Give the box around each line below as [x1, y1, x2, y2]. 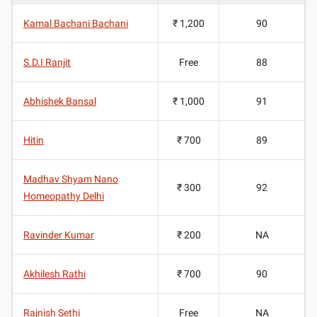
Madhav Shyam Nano [23, 173, 118, 185]
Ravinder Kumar [23, 229, 94, 241]
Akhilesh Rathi [23, 267, 86, 279]
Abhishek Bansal [23, 95, 96, 107]
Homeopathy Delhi [23, 190, 104, 202]
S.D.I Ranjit [23, 56, 71, 68]
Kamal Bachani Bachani [23, 17, 128, 29]
